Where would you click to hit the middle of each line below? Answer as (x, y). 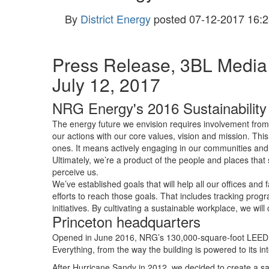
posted (170, 19)
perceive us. (75, 172)
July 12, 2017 (106, 84)
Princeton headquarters (126, 221)
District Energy (116, 19)
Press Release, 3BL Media (160, 65)
